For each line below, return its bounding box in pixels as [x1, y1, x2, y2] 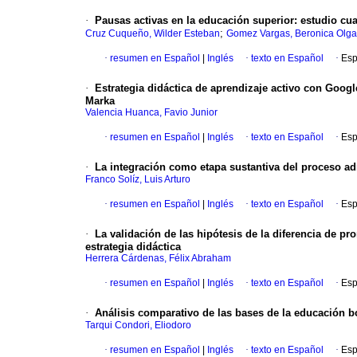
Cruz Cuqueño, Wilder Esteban [85, 28, 220, 40]
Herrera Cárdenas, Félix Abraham [85, 253, 231, 265]
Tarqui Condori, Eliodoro [85, 320, 191, 331]
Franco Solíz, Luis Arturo [85, 174, 190, 186]
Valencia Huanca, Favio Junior [85, 107, 218, 119]
